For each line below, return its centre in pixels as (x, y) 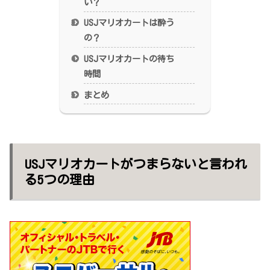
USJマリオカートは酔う (129, 23)
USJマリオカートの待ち (129, 58)
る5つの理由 (60, 180)
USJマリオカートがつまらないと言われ (136, 164)
